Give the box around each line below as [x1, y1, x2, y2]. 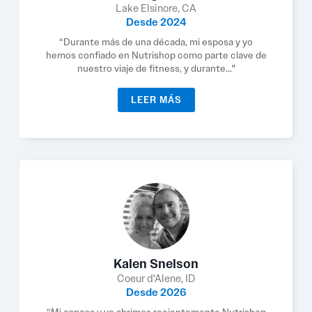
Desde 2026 [125, 286, 187, 299]
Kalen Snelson [114, 256, 198, 272]
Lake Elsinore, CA [116, 1, 196, 15]
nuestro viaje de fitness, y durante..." [77, 62, 235, 75]
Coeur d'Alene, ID [117, 272, 195, 286]
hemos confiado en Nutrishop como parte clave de [45, 49, 267, 61]
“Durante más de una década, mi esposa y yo [59, 36, 253, 48]
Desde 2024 [126, 15, 186, 29]
